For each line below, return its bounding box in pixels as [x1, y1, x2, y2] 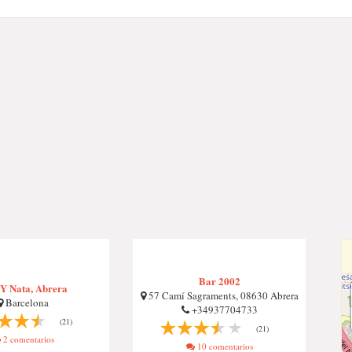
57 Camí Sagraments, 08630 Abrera [145, 288, 299, 302]
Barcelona [2, 295, 49, 310]
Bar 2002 [198, 273, 240, 288]
